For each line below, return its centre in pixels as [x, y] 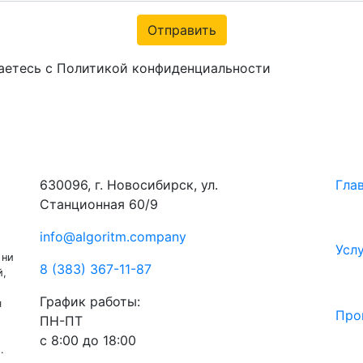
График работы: [90, 301]
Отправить [181, 30]
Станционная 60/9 [99, 204]
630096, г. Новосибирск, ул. [129, 184]
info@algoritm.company [113, 236]
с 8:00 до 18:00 [88, 340]
